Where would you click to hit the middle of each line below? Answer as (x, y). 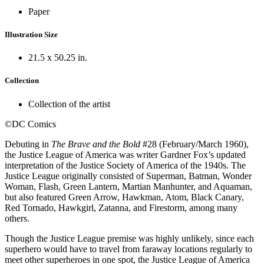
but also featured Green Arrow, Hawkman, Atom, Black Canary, (124, 197)
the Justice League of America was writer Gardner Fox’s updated (125, 154)
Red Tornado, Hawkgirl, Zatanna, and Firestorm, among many (121, 207)
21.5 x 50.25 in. (58, 58)
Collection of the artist (69, 104)
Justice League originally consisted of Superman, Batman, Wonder (128, 176)
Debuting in (28, 144)
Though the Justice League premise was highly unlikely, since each (129, 238)
